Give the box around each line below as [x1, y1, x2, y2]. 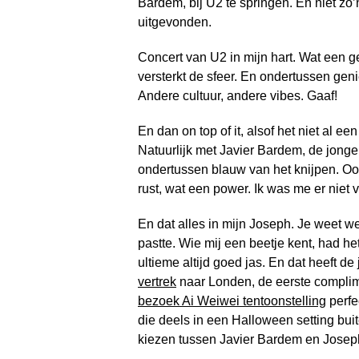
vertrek [138, 275, 176, 288]
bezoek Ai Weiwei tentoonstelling [138, 294, 326, 308]
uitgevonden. [138, 15, 212, 29]
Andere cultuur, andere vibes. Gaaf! [138, 89, 337, 103]
